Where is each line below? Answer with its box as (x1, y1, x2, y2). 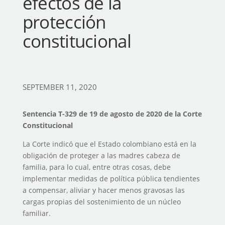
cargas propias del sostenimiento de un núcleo (22, 197, 181, 207)
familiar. (22, 208, 51, 218)
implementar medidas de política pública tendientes (22, 174, 200, 184)
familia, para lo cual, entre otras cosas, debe (22, 162, 171, 172)
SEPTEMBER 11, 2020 (22, 82, 97, 92)
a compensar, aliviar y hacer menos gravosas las (22, 185, 185, 195)
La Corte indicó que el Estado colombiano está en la (22, 139, 196, 149)
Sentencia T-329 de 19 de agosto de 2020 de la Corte (22, 109, 202, 119)
